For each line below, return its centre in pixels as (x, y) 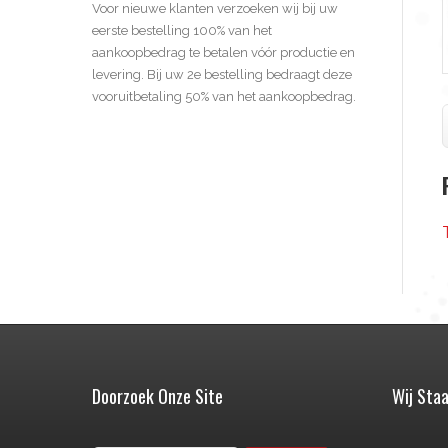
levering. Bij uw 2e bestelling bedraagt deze (222, 74)
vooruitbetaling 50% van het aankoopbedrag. (224, 96)
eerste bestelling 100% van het (182, 30)
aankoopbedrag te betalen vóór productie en (223, 52)
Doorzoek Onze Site (157, 396)
